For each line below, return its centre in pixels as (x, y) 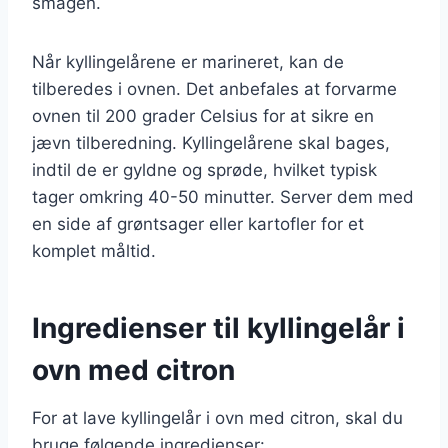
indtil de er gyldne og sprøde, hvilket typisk (204, 169)
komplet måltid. (94, 250)
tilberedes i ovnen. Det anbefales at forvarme (214, 88)
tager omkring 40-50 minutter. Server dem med (223, 196)
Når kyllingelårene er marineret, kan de (188, 61)
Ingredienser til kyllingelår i (218, 327)
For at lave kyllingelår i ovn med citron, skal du (217, 417)
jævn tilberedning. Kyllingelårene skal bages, (211, 142)
